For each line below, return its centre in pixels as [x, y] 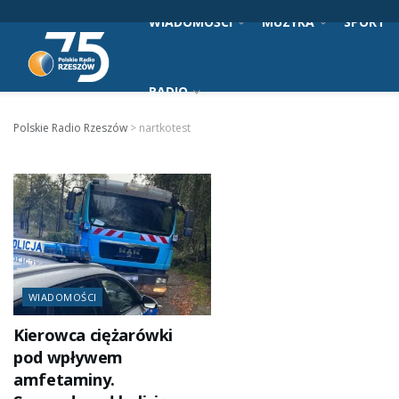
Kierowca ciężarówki [94, 334]
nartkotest [165, 128]
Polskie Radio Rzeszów [70, 128]
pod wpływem [68, 357]
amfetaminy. [64, 379]
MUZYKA [288, 22]
